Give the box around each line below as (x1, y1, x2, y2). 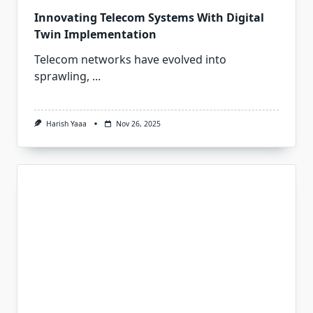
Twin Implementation (34, 27, 156, 43)
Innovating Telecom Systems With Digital (34, 10, 264, 26)
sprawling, (34, 68, 89, 85)
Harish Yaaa (45, 119, 87, 129)
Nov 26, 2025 (115, 119, 161, 129)
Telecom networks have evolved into (34, 52, 226, 68)
